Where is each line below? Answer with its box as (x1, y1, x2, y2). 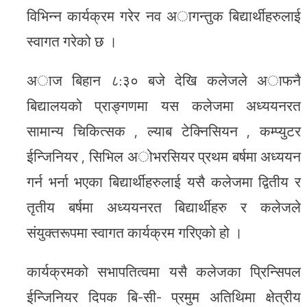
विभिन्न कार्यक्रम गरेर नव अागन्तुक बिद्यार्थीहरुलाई (26, 5, 302, 27)
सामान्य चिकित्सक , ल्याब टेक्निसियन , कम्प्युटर (26, 120, 302, 142)
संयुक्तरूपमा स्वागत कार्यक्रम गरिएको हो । (26, 221, 243, 243)
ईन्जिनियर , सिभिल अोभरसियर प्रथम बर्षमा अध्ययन (26, 145, 302, 167)
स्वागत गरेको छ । (26, 30, 117, 52)
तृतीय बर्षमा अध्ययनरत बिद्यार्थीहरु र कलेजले (26, 196, 302, 218)
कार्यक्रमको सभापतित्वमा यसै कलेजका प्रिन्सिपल (26, 260, 302, 282)
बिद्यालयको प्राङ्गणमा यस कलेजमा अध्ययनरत (26, 95, 302, 116)
